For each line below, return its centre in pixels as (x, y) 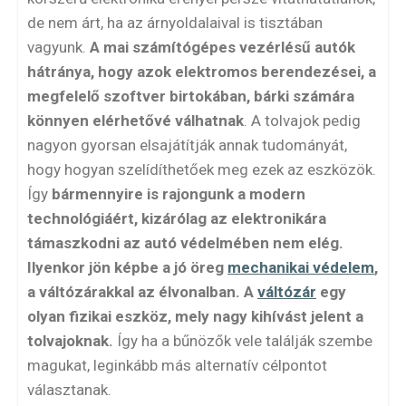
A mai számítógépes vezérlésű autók (222, 47)
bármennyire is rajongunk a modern (179, 194)
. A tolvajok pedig (302, 121)
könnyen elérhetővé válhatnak (135, 121)
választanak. (69, 390)
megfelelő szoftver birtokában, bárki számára (191, 96)
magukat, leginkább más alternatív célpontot (177, 365)
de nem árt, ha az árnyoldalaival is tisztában (175, 23)
